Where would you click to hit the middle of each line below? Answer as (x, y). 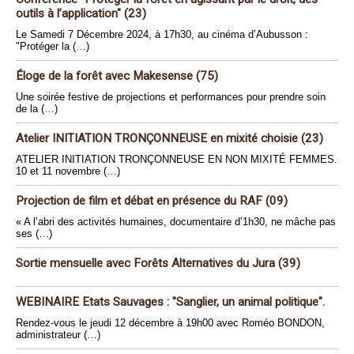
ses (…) (34, 233)
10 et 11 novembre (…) (68, 171)
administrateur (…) (58, 335)
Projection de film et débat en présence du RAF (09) (152, 201)
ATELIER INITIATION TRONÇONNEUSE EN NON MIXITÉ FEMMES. (177, 159)
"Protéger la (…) (53, 46)
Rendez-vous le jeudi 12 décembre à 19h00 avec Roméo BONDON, (170, 323)
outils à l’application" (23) (81, 13)
